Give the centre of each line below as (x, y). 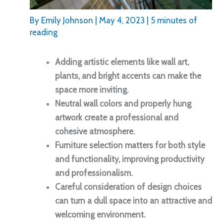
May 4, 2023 (123, 21)
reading (44, 32)
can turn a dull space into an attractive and (134, 201)
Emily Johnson (68, 21)
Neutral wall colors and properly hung (123, 104)
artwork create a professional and (117, 118)
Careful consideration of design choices (128, 187)
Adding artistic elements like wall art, (122, 62)
